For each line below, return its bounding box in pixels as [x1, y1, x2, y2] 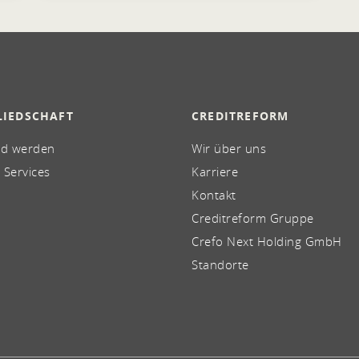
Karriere [192, 163, 238, 179]
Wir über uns [192, 140, 266, 156]
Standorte [192, 256, 249, 272]
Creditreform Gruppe [192, 210, 314, 226]
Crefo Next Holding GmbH [192, 233, 342, 249]
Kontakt [192, 187, 236, 203]
